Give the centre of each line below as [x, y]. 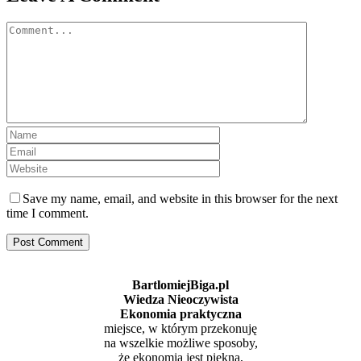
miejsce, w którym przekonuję [180, 329]
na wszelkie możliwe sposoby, [180, 343]
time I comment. [48, 214]
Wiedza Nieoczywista [180, 300]
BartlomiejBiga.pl [180, 285]
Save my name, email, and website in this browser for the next [180, 199]
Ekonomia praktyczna [180, 314]
